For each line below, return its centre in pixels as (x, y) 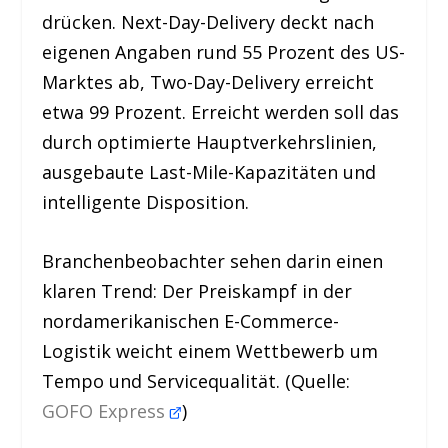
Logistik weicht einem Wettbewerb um (210, 350)
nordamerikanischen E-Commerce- (191, 320)
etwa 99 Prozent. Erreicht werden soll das (221, 111)
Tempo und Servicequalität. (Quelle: (196, 380)
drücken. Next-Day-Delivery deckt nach (208, 21)
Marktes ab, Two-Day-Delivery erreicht (208, 81)
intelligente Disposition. (146, 201)
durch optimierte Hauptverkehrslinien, (210, 141)
